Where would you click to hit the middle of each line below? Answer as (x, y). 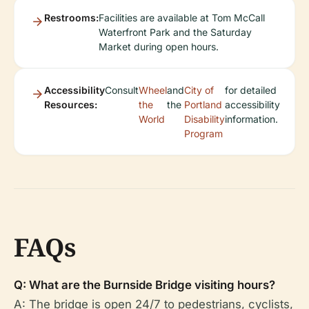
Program (203, 134)
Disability (205, 119)
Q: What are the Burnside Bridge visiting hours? (144, 285)
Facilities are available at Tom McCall (182, 18)
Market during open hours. (159, 47)
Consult (122, 90)
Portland (203, 105)
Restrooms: (71, 18)
